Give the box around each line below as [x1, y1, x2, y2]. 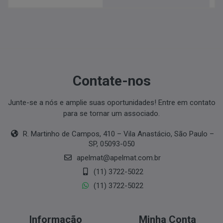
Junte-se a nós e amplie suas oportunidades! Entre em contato [7, 98, 216, 107]
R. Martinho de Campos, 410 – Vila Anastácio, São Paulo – [21, 129, 214, 138]
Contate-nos [72, 73, 151, 89]
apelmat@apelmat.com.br [76, 153, 161, 162]
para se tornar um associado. [63, 109, 160, 118]
